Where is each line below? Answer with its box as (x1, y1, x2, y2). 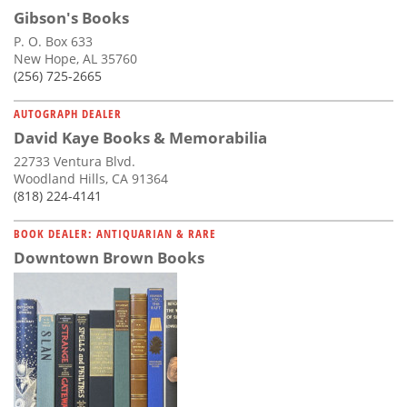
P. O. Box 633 (14, 32, 93, 50)
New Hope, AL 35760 (14, 49, 137, 67)
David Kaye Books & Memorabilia (14, 126, 267, 148)
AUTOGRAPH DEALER (14, 104, 122, 122)
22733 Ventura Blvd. (14, 152, 135, 170)
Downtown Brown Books (14, 246, 204, 268)
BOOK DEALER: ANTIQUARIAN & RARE (14, 224, 216, 242)
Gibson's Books (14, 6, 129, 28)
